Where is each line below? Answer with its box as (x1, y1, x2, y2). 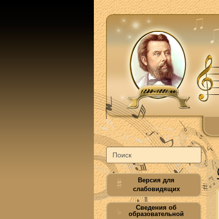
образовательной (129, 210, 184, 218)
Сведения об (136, 204, 176, 211)
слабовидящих (132, 185, 180, 193)
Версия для (138, 176, 175, 184)
